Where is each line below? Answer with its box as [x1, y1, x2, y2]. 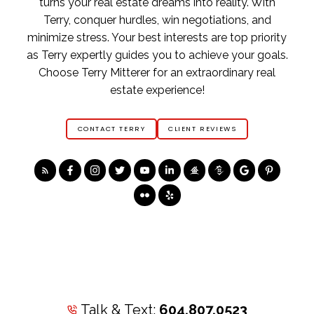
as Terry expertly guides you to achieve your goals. [26, 48, 288, 62]
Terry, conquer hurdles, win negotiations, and [43, 13, 271, 27]
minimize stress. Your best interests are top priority [27, 30, 287, 44]
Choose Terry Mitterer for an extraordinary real [39, 65, 275, 79]
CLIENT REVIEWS [168, 123, 237, 133]
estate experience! [109, 83, 205, 97]
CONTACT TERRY [77, 123, 146, 133]
